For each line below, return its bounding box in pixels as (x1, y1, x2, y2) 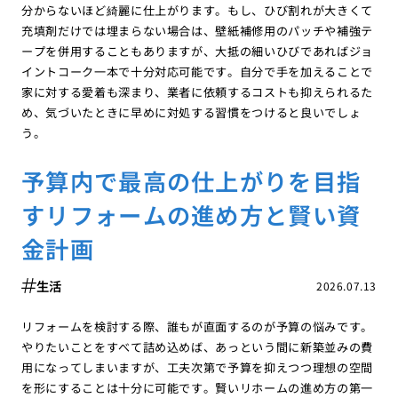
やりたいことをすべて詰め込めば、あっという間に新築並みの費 (20, 338, 374, 355)
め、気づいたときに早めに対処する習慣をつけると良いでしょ (20, 104, 362, 122)
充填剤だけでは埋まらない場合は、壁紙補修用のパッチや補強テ (20, 22, 374, 40)
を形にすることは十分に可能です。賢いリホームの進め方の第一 (20, 378, 374, 396)
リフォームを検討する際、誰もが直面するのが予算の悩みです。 (20, 317, 374, 335)
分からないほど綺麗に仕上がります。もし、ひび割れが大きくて (20, 2, 374, 20)
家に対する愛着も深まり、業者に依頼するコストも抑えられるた (20, 84, 374, 101)
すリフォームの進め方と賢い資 (20, 196, 362, 232)
